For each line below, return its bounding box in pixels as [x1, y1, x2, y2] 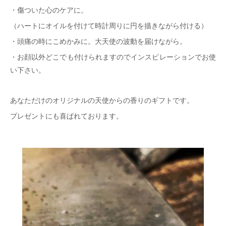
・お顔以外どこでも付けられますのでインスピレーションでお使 [10, 53, 216, 62]
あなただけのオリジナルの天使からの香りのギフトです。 [10, 97, 194, 105]
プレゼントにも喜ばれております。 [10, 112, 123, 121]
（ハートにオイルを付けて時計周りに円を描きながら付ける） [10, 22, 208, 30]
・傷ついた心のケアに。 [10, 7, 88, 15]
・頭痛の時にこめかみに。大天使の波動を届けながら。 [10, 38, 187, 46]
